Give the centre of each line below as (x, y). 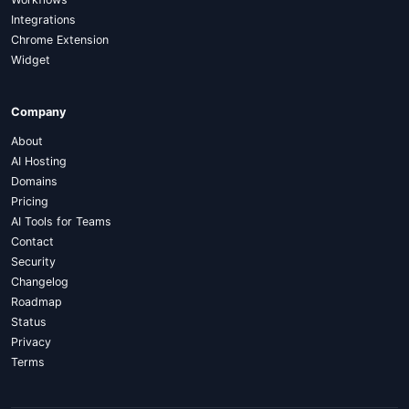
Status (29, 322)
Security (33, 262)
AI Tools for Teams (61, 221)
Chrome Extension (60, 40)
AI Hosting (39, 161)
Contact (32, 241)
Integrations (43, 20)
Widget (31, 60)
